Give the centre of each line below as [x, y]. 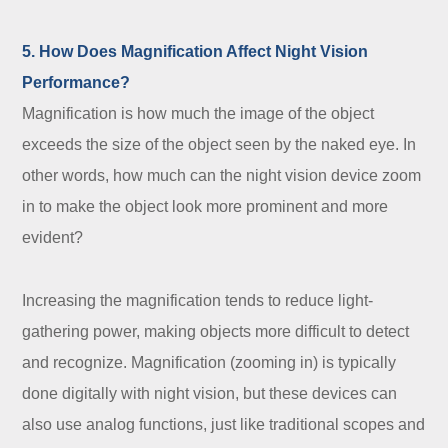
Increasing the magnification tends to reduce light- [198, 301]
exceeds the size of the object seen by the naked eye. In [219, 145]
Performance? [76, 83]
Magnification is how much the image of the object [198, 114]
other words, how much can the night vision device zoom [222, 176]
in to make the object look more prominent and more [205, 207]
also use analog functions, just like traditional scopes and [224, 425]
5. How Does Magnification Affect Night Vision [195, 52]
